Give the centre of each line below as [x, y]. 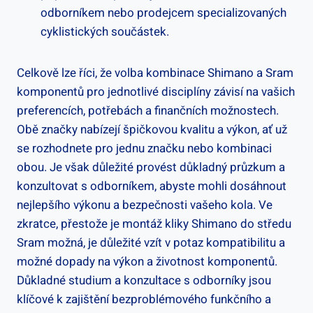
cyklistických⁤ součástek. [105, 31]
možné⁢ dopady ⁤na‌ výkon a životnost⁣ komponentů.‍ [147, 261]
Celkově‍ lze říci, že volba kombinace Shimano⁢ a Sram [155, 73]
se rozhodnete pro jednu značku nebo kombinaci [144, 148]
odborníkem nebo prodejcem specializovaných [163, 13]
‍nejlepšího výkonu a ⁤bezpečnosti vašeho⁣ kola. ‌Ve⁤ [145, 205]
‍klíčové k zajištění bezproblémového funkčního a [144, 299]
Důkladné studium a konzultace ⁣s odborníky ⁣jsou [144, 280]
